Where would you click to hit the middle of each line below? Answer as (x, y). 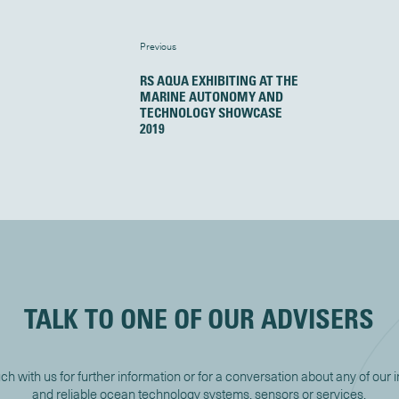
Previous (158, 47)
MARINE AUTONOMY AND (211, 96)
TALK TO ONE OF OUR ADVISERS (199, 318)
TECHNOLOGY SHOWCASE (211, 112)
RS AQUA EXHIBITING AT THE (219, 80)
